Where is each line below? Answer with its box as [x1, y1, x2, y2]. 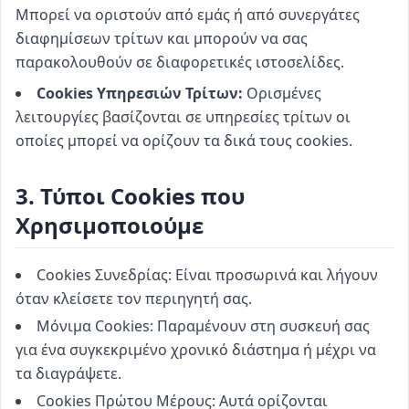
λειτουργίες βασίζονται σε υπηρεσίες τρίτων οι [16, 107, 351, 127]
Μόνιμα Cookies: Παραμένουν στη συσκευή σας [37, 316, 370, 336]
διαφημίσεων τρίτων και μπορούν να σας [16, 28, 308, 48]
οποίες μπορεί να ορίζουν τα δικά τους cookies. [16, 131, 352, 151]
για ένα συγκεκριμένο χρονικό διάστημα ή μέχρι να [16, 340, 376, 360]
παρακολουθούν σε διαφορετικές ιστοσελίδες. [16, 52, 344, 72]
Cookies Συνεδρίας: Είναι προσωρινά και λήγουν [37, 265, 378, 285]
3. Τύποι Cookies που [16, 181, 245, 211]
